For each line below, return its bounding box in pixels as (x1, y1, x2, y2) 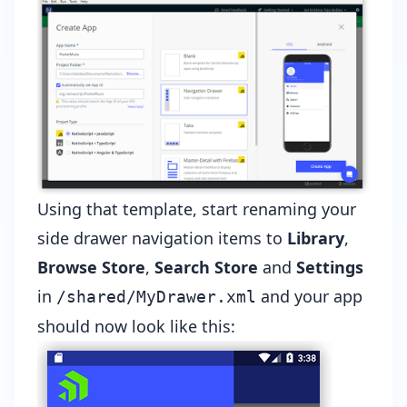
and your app (256, 285, 362, 308)
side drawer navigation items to (37, 227, 287, 250)
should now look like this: (37, 315, 235, 338)
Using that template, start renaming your (37, 198, 356, 221)
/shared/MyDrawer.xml (56, 287, 256, 307)
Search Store (154, 256, 258, 279)
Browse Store (37, 256, 145, 279)
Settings (296, 256, 363, 279)
